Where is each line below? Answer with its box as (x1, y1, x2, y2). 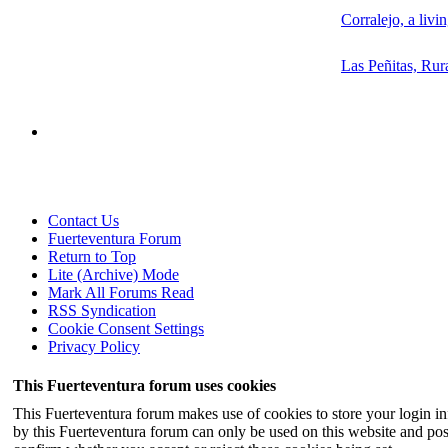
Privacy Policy (48, 337, 140, 355)
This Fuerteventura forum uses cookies (13, 376, 276, 394)
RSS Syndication (48, 301, 156, 319)
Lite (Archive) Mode (48, 265, 179, 283)
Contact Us (48, 211, 119, 229)
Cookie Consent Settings (48, 319, 204, 337)
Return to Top (48, 247, 136, 265)
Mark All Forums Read (48, 283, 194, 301)
